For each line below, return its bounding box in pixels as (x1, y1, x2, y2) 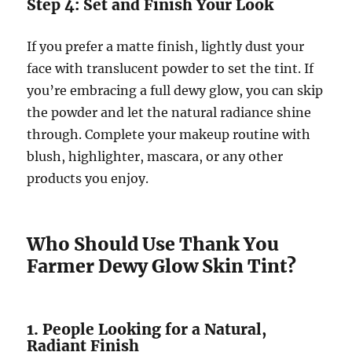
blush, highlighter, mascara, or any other (27, 148, 284, 164)
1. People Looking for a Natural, (27, 320, 267, 339)
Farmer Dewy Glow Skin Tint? (27, 255, 297, 277)
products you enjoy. (27, 170, 149, 186)
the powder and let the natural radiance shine (27, 104, 312, 120)
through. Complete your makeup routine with (27, 126, 311, 142)
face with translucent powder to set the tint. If (27, 60, 314, 76)
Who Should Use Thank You (27, 233, 280, 255)
